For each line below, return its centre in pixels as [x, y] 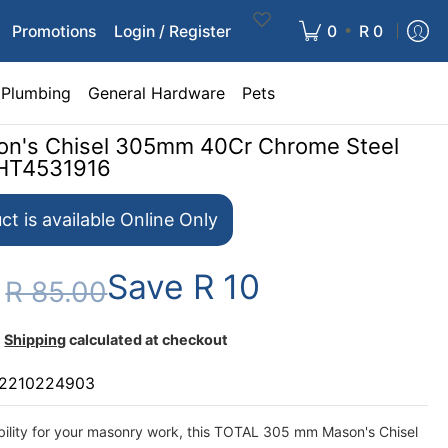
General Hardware [156, 93]
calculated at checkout [147, 339]
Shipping [35, 339]
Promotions [54, 31]
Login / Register [172, 31]
